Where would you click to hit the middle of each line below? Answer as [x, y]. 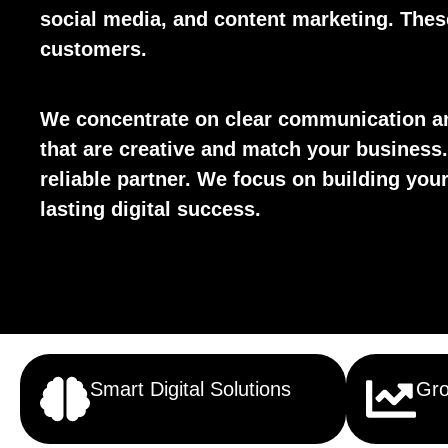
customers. [94, 49]
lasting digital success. [151, 209]
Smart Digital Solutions [190, 389]
